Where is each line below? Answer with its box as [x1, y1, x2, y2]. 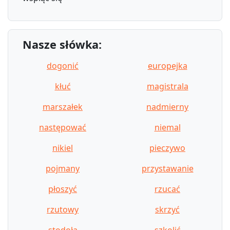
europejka [147, 60, 187, 71]
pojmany [46, 162, 80, 174]
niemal [154, 121, 181, 133]
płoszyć [48, 183, 77, 195]
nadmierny [146, 101, 188, 112]
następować [39, 121, 86, 133]
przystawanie [141, 162, 194, 174]
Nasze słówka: [23, 36, 102, 52]
